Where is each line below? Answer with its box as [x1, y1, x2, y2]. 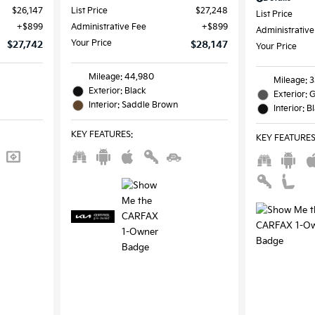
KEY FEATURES [70, 129, 131, 140]
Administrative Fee [70, 21, 146, 32]
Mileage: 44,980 [88, 71, 154, 82]
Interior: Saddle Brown [88, 99, 178, 110]
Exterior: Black [88, 85, 146, 96]
